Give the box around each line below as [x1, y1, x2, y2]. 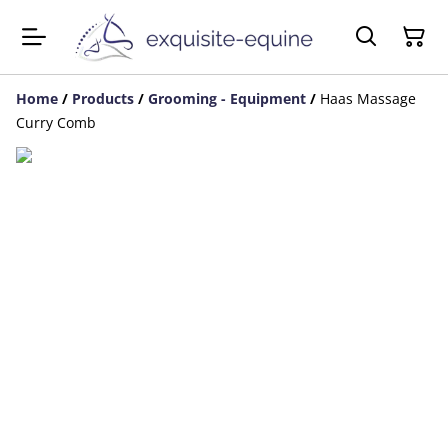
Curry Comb [16, 113, 96, 133]
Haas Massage [320, 89, 416, 109]
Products [72, 89, 134, 109]
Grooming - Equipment [148, 89, 306, 109]
